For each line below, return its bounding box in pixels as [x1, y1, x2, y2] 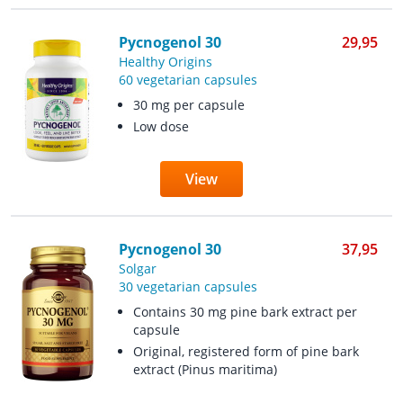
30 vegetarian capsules [118, 278, 257, 295]
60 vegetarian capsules [118, 71, 257, 88]
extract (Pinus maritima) [132, 361, 277, 378]
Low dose [132, 118, 189, 135]
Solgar [118, 260, 157, 277]
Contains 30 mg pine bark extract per [132, 303, 357, 320]
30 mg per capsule [132, 96, 245, 113]
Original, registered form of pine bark [132, 343, 359, 360]
